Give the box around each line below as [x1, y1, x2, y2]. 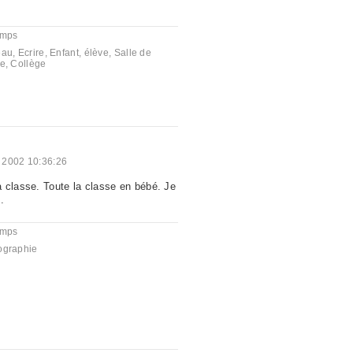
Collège [10, 58, 46, 69]
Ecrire [17, 47, 45, 58]
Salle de [113, 47, 152, 58]
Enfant [50, 47, 79, 58]
